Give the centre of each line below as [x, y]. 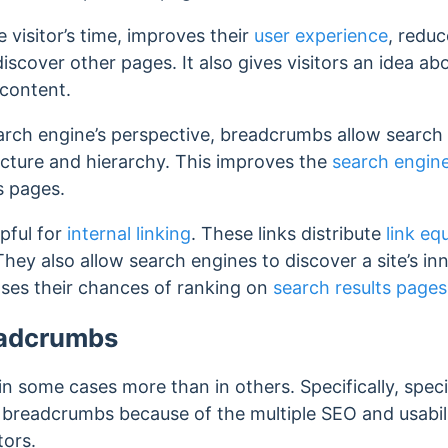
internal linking [129, 233]
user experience [321, 35]
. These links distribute [288, 233]
